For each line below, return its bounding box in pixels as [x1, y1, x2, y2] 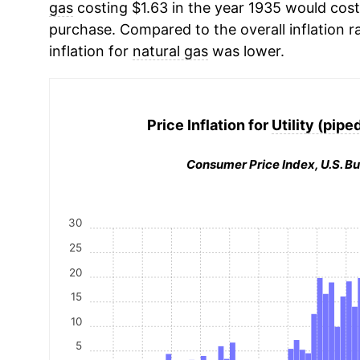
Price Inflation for [147, 116, 272, 133]
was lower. [207, 43, 284, 59]
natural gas [132, 43, 208, 59]
